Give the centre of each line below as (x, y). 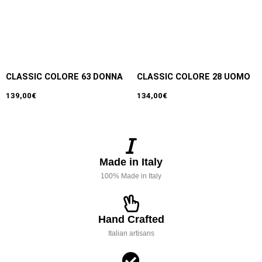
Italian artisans (131, 233)
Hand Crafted (131, 219)
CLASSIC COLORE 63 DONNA (64, 77)
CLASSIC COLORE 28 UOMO (194, 77)
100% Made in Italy (131, 176)
